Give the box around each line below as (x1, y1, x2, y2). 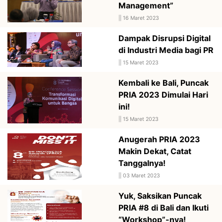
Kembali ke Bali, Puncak (118, 77, 209, 88)
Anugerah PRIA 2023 (118, 134, 200, 144)
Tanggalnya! (118, 158, 166, 168)
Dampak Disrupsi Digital (118, 33, 211, 43)
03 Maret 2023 (123, 172, 160, 179)
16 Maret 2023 (123, 14, 159, 21)
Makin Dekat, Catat (118, 146, 191, 156)
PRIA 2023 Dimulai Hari (118, 89, 208, 100)
